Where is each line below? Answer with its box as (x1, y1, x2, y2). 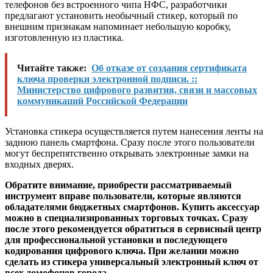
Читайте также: (17, 63, 87, 74)
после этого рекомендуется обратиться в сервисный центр (5, 224, 261, 235)
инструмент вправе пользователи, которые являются (5, 191, 241, 202)
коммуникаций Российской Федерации (17, 96, 188, 107)
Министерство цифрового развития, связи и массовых (17, 85, 257, 96)
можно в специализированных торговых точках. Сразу (5, 213, 248, 224)
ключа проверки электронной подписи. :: (17, 74, 197, 85)
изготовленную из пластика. (5, 32, 124, 43)
